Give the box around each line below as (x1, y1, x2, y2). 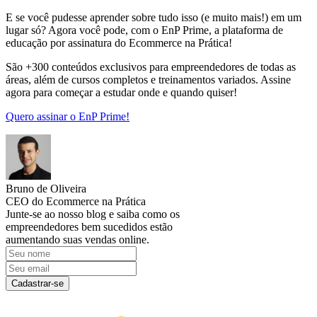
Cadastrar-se (11, 278, 64, 289)
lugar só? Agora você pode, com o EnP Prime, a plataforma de (6, 24, 283, 37)
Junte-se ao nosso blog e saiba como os (6, 208, 180, 221)
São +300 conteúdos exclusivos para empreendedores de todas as (6, 61, 296, 74)
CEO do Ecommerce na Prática (6, 195, 146, 208)
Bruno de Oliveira (6, 183, 86, 195)
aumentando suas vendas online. (6, 234, 149, 246)
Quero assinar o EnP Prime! (6, 110, 129, 123)
